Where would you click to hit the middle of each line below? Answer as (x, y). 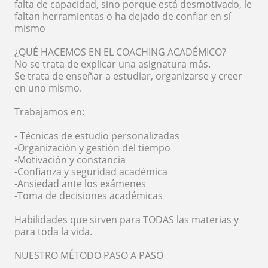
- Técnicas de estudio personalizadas (97, 136)
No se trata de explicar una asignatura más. (112, 64)
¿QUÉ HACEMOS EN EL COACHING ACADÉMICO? (120, 52)
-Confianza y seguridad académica (91, 172)
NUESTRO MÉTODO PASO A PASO (89, 255)
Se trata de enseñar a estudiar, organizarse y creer (128, 76)
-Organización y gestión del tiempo (92, 148)
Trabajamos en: (49, 112)
